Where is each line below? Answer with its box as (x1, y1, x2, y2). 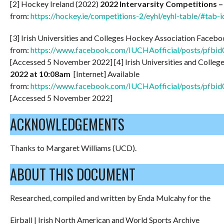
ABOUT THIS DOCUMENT (10, 163, 135, 184)
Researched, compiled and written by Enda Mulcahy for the (10, 192, 210, 202)
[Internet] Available (72, 68, 139, 78)
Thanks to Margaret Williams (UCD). (10, 142, 136, 152)
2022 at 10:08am (10, 68, 72, 78)
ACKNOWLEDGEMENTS (10, 113, 124, 134)
